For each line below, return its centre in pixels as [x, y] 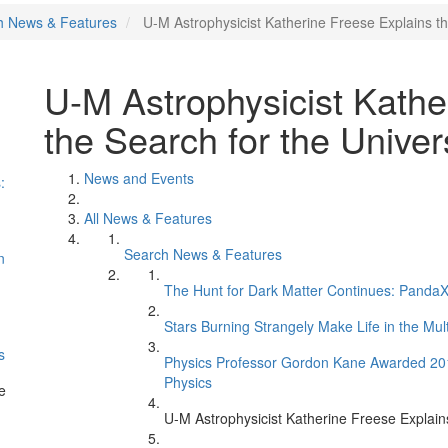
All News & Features [148, 218]
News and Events [139, 178]
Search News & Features [203, 254]
